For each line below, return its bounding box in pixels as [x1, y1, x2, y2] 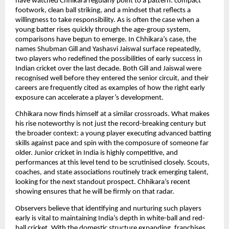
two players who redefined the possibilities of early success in [15, 55, 202, 63]
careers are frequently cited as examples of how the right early [15, 84, 205, 93]
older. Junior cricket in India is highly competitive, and [15, 149, 178, 157]
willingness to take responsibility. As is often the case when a [15, 16, 199, 25]
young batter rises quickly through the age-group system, [15, 26, 191, 34]
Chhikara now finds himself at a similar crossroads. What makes [15, 110, 210, 119]
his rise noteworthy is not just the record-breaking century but [15, 120, 206, 128]
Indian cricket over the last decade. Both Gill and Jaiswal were [15, 65, 201, 73]
